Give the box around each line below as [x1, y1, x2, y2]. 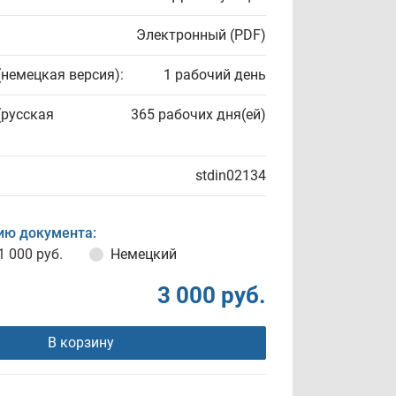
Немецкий [110, 246, 177, 263]
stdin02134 [195, 167, 266, 184]
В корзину [47, 334, 114, 351]
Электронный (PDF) [136, 27, 266, 43]
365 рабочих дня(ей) [131, 106, 266, 123]
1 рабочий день [164, 66, 266, 83]
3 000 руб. [157, 282, 266, 308]
